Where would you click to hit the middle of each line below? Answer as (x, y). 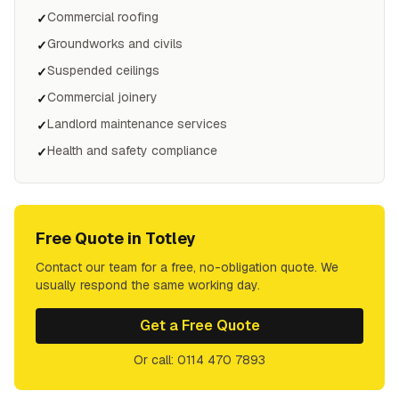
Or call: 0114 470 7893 (199, 360)
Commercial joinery (102, 97)
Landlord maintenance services (137, 124)
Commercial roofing (103, 17)
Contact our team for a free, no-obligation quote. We (187, 267)
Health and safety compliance (132, 151)
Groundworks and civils (115, 44)
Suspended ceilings (103, 70)
